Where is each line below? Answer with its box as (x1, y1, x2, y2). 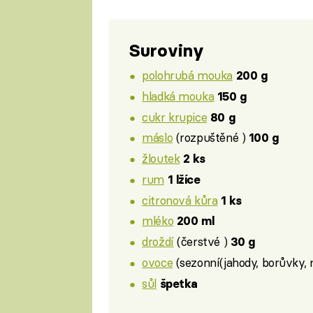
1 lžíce (167, 172, 201, 187)
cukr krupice (142, 109, 208, 124)
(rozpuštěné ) (173, 130, 249, 145)
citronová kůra (142, 192, 218, 208)
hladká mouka (142, 88, 214, 103)
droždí (142, 234, 174, 249)
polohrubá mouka (142, 68, 233, 83)
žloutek (142, 151, 180, 166)
